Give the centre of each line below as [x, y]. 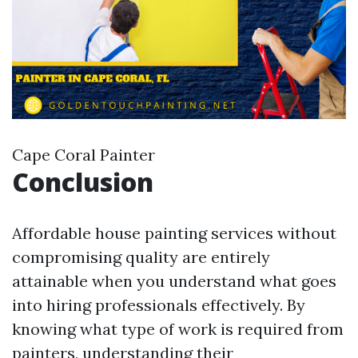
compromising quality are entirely [141, 257]
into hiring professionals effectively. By [159, 305]
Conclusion [83, 182]
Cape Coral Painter [84, 155]
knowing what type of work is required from [178, 329]
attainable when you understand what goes [174, 281]
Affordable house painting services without [174, 233]
